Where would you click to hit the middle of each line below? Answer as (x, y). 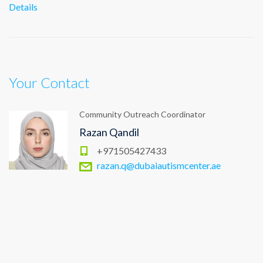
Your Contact (49, 82)
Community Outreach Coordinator (142, 114)
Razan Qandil (109, 132)
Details (23, 7)
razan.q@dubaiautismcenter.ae (159, 165)
